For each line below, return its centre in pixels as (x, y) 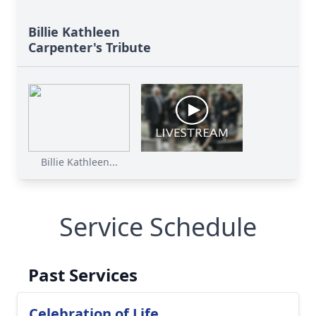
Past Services (83, 275)
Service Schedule (158, 227)
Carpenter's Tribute (90, 47)
